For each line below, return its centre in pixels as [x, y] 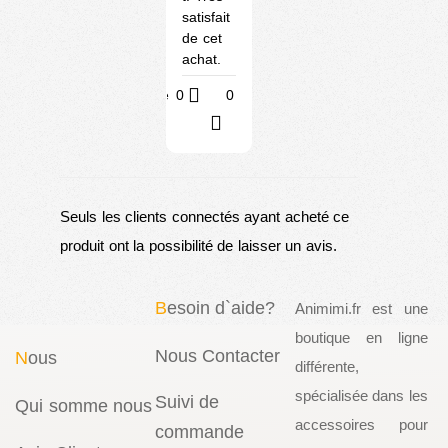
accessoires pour [361, 424]
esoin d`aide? [221, 307]
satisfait [206, 16]
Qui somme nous [83, 405]
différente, [326, 366]
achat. [201, 58]
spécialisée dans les [361, 395]
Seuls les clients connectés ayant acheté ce [204, 216]
